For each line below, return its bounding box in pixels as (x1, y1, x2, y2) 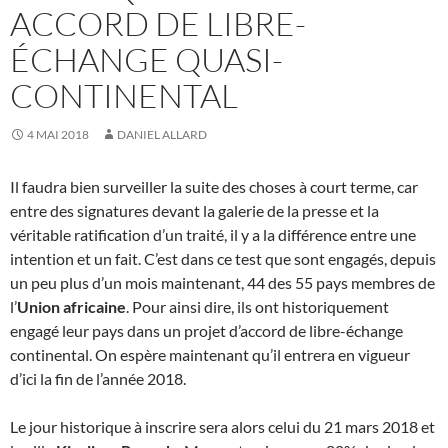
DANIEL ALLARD (117, 126, 207, 142)
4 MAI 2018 (27, 126, 89, 142)
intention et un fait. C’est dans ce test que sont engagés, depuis (10, 248, 436, 268)
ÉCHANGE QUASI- (10, 38, 283, 80)
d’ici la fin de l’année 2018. (10, 368, 186, 388)
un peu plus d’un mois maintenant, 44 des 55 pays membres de (10, 272, 435, 292)
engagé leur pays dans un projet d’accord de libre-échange (10, 320, 403, 340)
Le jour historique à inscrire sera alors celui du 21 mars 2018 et (10, 416, 435, 436)
